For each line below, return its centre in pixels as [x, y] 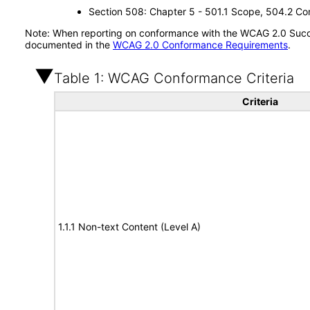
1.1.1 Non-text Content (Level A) [129, 227]
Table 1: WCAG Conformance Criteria [174, 78]
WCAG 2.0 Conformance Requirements [200, 45]
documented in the [69, 45]
